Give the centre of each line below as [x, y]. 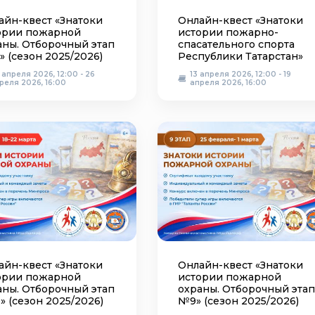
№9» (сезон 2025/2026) [238, 301]
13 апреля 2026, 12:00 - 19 [240, 74]
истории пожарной [230, 277]
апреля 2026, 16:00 [228, 83]
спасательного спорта [236, 44]
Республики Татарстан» [240, 56]
